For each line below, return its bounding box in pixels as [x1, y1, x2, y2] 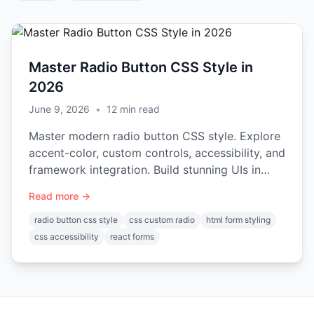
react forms [110, 231, 154, 242]
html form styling [206, 214, 271, 225]
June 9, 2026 [29, 103, 90, 115]
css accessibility [34, 231, 99, 242]
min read [117, 103, 160, 115]
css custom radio [129, 214, 195, 225]
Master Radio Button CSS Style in [29, 59, 253, 76]
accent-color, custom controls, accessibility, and [29, 146, 285, 160]
